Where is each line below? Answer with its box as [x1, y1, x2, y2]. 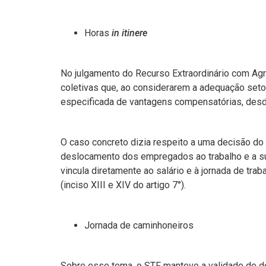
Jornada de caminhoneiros [84, 220, 194, 231]
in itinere [112, 27, 147, 39]
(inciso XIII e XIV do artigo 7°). [61, 179, 186, 191]
